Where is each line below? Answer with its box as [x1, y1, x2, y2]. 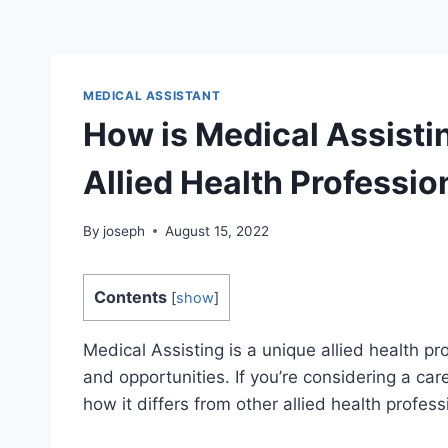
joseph [103, 222, 146, 239]
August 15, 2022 [165, 222, 270, 239]
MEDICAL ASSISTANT [83, 88, 221, 104]
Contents [94, 286, 167, 307]
